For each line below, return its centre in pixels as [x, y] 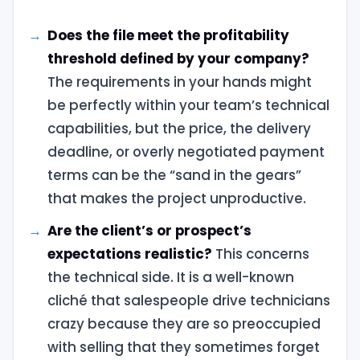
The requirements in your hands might [179, 82]
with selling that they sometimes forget [183, 348]
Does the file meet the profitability [168, 35]
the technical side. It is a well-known [170, 278]
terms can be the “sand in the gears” [174, 175]
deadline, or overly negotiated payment [186, 151]
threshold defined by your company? [178, 58]
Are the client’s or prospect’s [149, 231]
